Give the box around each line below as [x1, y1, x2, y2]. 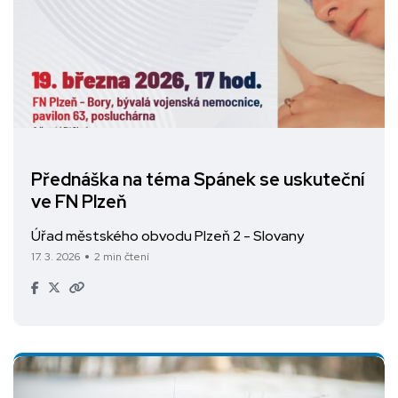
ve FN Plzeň [31, 190, 127, 214]
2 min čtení [94, 249, 149, 264]
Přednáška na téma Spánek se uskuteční [31, 168, 364, 192]
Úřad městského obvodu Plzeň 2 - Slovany [31, 226, 304, 245]
